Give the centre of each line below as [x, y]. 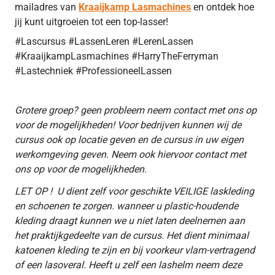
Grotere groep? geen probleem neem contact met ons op [136, 110]
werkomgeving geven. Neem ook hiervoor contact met [130, 154]
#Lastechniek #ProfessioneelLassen [93, 71]
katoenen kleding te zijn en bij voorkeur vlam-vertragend [135, 250]
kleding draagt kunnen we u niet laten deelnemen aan [130, 220]
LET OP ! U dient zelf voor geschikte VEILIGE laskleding [134, 191]
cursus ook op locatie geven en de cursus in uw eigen [129, 139]
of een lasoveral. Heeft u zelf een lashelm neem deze [128, 265]
